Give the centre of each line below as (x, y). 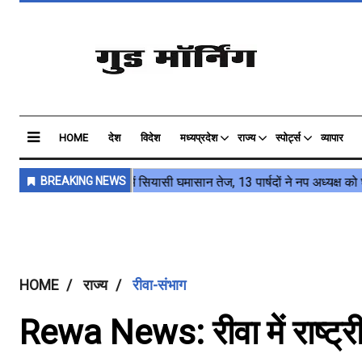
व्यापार (332, 138)
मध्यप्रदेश (199, 138)
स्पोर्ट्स (288, 138)
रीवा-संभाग (159, 285)
